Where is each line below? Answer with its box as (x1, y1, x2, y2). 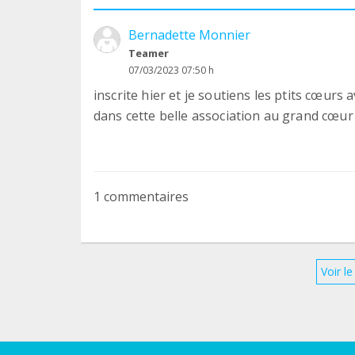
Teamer (128, 45, 169, 60)
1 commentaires (94, 187, 189, 205)
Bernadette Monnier (128, 25, 250, 44)
